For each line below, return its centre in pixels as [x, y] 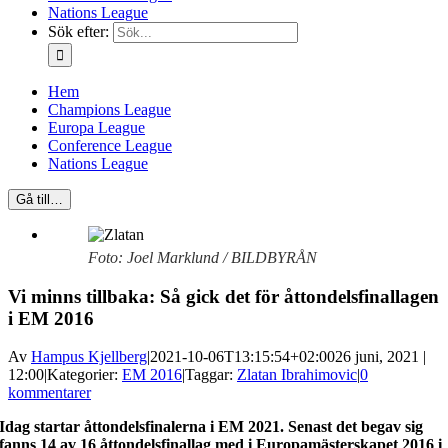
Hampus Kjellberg [89, 357]
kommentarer [49, 393]
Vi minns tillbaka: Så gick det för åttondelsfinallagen [223, 296]
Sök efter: [78, 31]
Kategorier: [84, 375]
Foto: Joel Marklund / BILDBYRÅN [202, 257]
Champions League [109, 109]
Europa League [96, 127]
